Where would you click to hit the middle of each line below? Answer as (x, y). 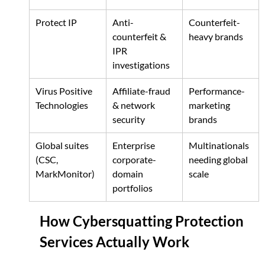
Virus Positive (64, 91)
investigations (141, 65)
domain (128, 174)
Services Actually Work (114, 242)
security (128, 119)
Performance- (216, 91)
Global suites (63, 146)
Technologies (62, 105)
